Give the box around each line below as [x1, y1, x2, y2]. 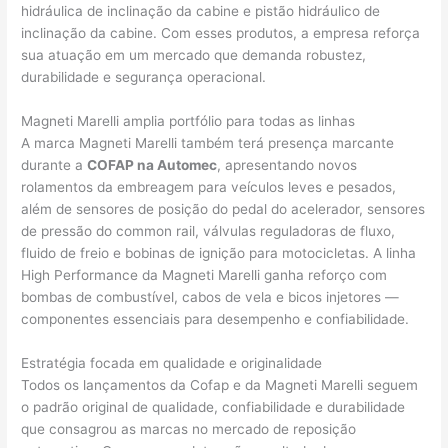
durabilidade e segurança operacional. [21, 69, 267, 86]
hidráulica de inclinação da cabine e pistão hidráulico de [21, 3, 381, 20]
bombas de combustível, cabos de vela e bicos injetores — [21, 289, 400, 306]
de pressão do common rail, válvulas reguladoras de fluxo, [21, 223, 396, 240]
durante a [21, 157, 88, 174]
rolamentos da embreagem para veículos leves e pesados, [21, 179, 397, 196]
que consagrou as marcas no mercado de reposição [21, 420, 357, 437]
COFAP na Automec [87, 157, 218, 174]
